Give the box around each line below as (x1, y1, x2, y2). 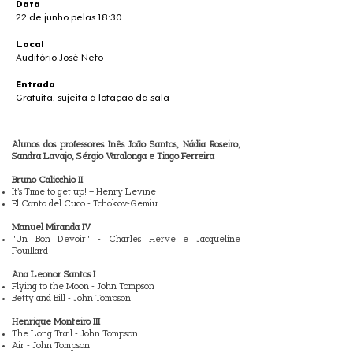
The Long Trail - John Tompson (12, 330, 140, 339)
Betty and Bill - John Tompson (12, 295, 133, 303)
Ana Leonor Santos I (12, 271, 98, 280)
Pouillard (12, 247, 53, 256)
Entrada (16, 80, 55, 90)
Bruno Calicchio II (12, 176, 85, 185)
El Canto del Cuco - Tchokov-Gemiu (12, 200, 160, 209)
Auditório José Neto (16, 54, 103, 63)
